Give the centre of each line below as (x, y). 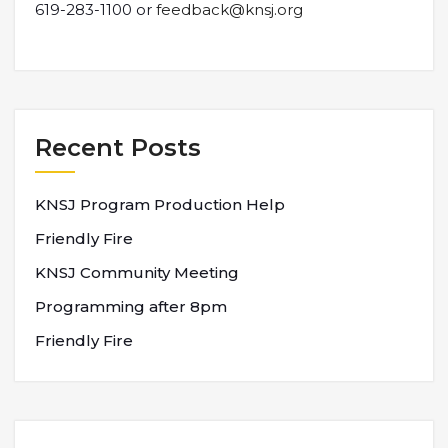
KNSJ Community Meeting (137, 272)
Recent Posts (118, 147)
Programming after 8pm (131, 306)
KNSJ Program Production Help (160, 204)
